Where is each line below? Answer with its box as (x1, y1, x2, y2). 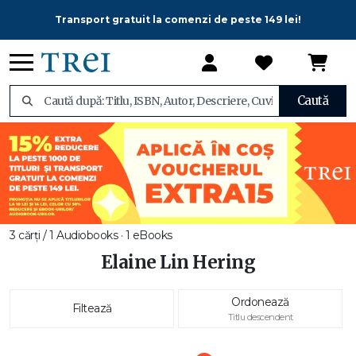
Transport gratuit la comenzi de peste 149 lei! (55, 14, 301, 25)
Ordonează (231, 295, 289, 309)
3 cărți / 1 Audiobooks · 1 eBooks (10, 228, 172, 242)
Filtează (72, 301, 112, 315)
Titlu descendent (227, 311, 293, 323)
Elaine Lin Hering (100, 251, 256, 273)
